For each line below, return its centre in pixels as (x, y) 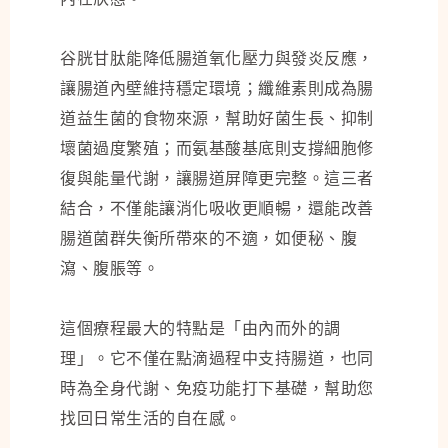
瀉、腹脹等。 (109, 268)
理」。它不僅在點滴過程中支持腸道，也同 (217, 358)
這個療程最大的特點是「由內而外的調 (200, 328)
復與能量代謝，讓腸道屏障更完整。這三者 (217, 178)
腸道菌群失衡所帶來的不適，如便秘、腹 (208, 238)
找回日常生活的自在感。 (151, 418)
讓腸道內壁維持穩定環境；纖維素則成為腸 (217, 88)
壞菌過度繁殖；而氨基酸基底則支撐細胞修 (217, 148)
